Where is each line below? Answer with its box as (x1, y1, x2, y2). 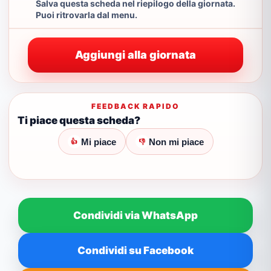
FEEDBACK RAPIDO (91, 102, 180, 111)
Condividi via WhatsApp (73, 209, 198, 221)
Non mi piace (148, 136, 204, 147)
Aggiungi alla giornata (74, 48, 196, 61)
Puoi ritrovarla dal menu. (36, 10, 137, 20)
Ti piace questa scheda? (18, 114, 140, 126)
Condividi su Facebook (77, 244, 194, 256)
